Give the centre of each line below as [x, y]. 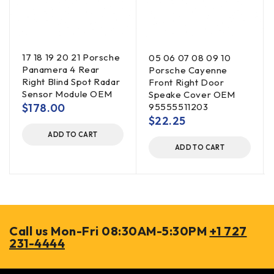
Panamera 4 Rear [61, 69]
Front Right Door [187, 82]
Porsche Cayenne [188, 70]
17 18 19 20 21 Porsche [71, 57]
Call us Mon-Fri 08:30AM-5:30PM [109, 231]
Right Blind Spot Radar [71, 82]
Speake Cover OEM [192, 94]
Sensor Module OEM [67, 94]
